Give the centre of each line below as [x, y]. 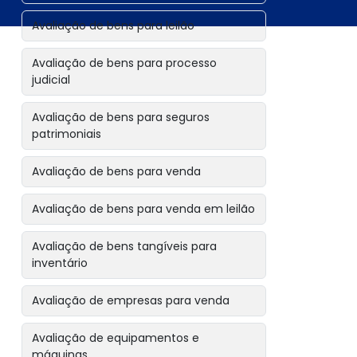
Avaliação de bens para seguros [121, 117]
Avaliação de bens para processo [125, 63]
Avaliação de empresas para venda [131, 300]
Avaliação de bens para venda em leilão [144, 209]
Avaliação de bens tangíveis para [125, 246]
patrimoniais [67, 134]
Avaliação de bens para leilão [114, 25]
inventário [60, 263]
